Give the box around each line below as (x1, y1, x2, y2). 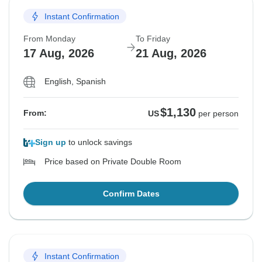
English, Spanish (44, 77, 106, 87)
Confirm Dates (102, 189, 160, 199)
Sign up (35, 137, 66, 147)
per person (198, 109, 239, 119)
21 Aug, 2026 (136, 47, 206, 60)
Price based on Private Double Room (44, 157, 181, 167)
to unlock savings (66, 137, 132, 147)
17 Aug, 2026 (23, 47, 94, 60)
